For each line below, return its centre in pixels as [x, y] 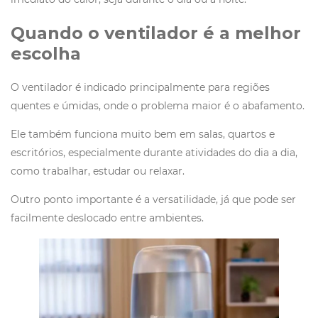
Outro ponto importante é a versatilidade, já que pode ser [153, 199]
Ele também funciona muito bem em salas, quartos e [143, 134]
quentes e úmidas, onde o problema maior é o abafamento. [158, 105]
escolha [46, 53]
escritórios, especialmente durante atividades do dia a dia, [154, 152]
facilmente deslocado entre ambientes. [107, 218]
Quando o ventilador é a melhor [156, 33]
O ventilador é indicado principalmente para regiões [140, 87]
